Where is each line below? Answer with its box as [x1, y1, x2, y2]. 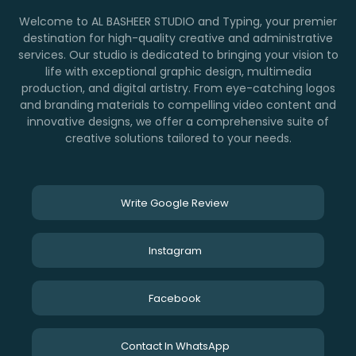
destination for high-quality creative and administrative [23, 30, 333, 46]
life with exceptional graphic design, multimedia [44, 64, 311, 79]
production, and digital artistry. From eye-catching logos [21, 80, 335, 96]
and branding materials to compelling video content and [20, 97, 336, 113]
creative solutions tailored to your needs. [64, 130, 292, 146]
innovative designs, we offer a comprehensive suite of [27, 114, 329, 130]
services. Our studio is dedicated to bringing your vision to [17, 47, 339, 63]
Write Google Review [121, 195, 229, 211]
